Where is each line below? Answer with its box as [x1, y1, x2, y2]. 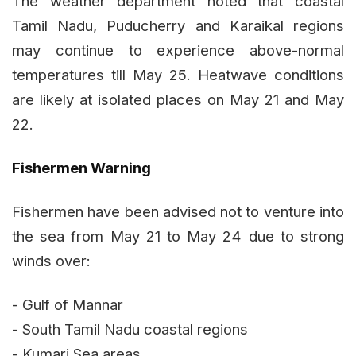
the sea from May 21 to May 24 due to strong [12, 226, 344, 245]
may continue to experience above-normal [12, 41, 344, 59]
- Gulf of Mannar [12, 295, 123, 313]
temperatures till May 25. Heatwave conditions [12, 65, 344, 83]
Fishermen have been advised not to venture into [12, 202, 344, 220]
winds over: [12, 251, 91, 269]
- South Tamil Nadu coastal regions [12, 319, 248, 338]
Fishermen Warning [12, 158, 151, 176]
